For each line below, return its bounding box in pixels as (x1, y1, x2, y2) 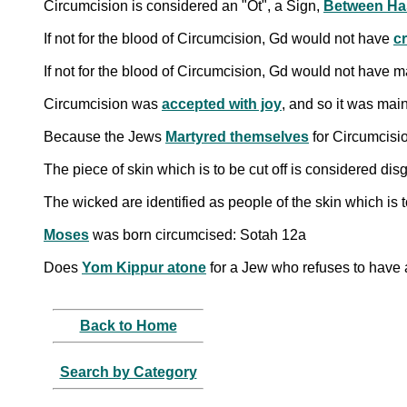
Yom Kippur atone (82, 259, 206, 275)
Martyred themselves (165, 128, 309, 144)
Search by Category (59, 363, 197, 380)
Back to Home (79, 317, 177, 333)
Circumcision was (44, 95, 162, 112)
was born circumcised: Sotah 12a (89, 226, 306, 243)
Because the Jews (44, 128, 165, 144)
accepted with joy (162, 95, 282, 112)
